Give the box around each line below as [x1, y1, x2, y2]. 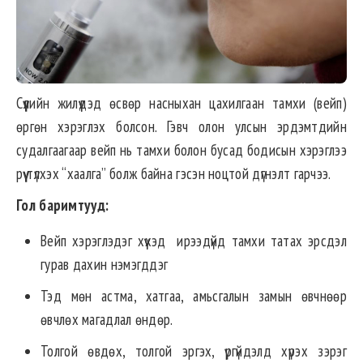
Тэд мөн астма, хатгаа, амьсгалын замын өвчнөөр [41, 285, 347, 305]
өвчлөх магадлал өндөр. [41, 309, 173, 329]
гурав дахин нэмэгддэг [41, 254, 169, 274]
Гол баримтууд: [16, 194, 109, 215]
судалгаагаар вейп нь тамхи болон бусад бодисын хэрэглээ [16, 139, 347, 160]
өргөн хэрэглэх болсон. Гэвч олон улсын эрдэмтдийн [16, 116, 347, 136]
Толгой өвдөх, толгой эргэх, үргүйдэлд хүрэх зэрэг [41, 340, 347, 361]
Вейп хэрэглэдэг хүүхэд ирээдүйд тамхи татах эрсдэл [41, 230, 347, 250]
